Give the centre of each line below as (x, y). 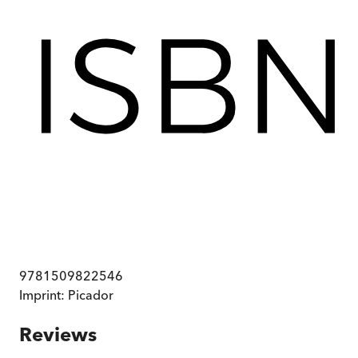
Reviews (58, 335)
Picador (91, 295)
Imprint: (44, 295)
